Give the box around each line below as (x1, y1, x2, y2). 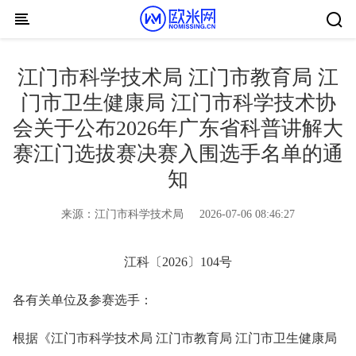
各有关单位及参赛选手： (13, 293, 153, 307)
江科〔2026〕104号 (124, 255, 232, 269)
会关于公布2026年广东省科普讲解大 (13, 117, 343, 140)
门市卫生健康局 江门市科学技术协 (20, 91, 336, 114)
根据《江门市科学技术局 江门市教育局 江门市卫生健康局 (13, 331, 337, 345)
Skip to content (6, 18, 19, 32)
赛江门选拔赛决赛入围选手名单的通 (13, 142, 343, 165)
